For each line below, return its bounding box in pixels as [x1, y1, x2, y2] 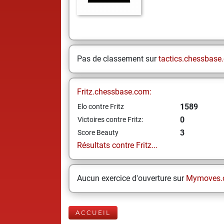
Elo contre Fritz [77, 102, 124, 110]
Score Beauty [77, 128, 118, 136]
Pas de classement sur [77, 54, 158, 63]
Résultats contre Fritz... [77, 140, 157, 150]
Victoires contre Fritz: [77, 115, 143, 123]
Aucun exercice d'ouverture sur [77, 173, 186, 183]
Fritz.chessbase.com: [77, 87, 151, 96]
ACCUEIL [75, 209, 110, 216]
